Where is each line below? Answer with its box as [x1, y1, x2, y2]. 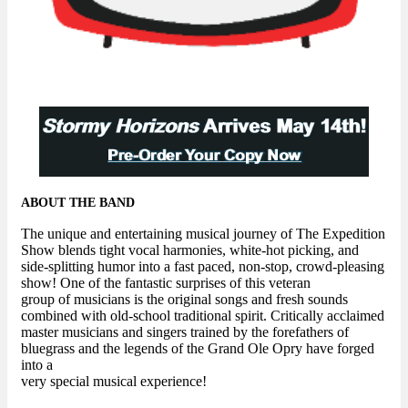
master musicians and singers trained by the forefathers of [21, 324, 349, 341]
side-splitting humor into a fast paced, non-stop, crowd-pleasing [21, 259, 384, 275]
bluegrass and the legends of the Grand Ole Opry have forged [21, 341, 374, 357]
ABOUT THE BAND [21, 196, 135, 210]
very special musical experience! [21, 373, 210, 390]
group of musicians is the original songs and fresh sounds [21, 291, 348, 308]
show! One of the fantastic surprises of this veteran [21, 275, 311, 291]
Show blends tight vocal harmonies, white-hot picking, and [21, 242, 359, 259]
